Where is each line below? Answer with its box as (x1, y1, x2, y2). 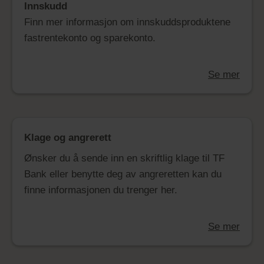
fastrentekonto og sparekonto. (24, 32, 156, 44)
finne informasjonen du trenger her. (24, 184, 180, 196)
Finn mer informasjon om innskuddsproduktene (24, 16, 230, 28)
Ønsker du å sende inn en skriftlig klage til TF (24, 153, 225, 164)
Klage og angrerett (24, 132, 111, 143)
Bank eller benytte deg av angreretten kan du (24, 169, 222, 180)
